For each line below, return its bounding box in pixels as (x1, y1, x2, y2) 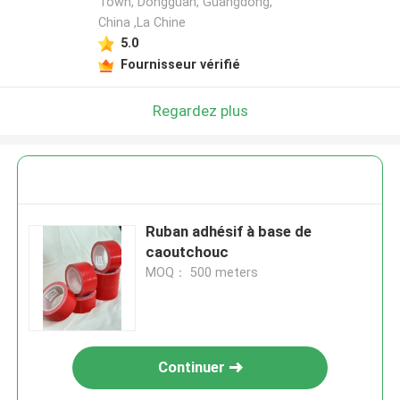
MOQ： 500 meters (146, 265, 259, 280)
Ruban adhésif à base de (146, 222, 312, 241)
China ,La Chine (97, 15, 186, 30)
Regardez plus (152, 101, 248, 120)
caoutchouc (146, 243, 229, 262)
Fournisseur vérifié (120, 56, 240, 71)
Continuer (157, 358, 225, 377)
